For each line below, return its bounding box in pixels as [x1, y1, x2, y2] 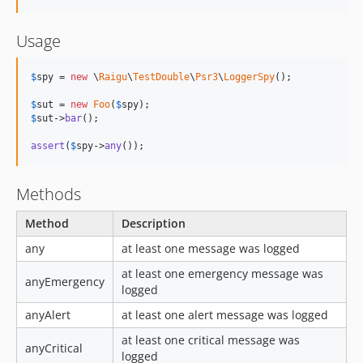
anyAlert [25, 307, 70, 322]
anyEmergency [25, 274, 105, 289]
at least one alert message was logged [122, 307, 328, 322]
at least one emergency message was [122, 266, 323, 281]
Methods [16, 183, 81, 205]
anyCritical [25, 340, 83, 356]
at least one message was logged [122, 241, 300, 256]
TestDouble [133, 71, 190, 83]
